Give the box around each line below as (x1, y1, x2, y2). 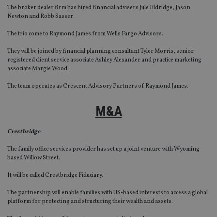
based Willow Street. (7, 154, 60, 162)
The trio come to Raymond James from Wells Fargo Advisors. (7, 30, 163, 38)
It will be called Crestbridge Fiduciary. (7, 171, 103, 180)
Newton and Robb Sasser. (7, 13, 75, 21)
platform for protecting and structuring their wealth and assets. (7, 198, 173, 206)
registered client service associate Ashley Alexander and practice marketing (7, 56, 201, 64)
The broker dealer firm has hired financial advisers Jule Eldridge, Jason (7, 4, 190, 12)
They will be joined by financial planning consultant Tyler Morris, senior (7, 47, 194, 56)
